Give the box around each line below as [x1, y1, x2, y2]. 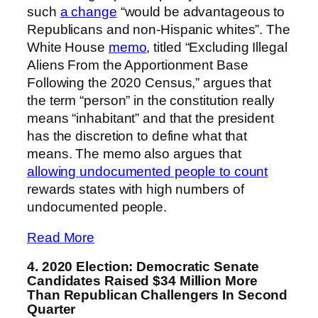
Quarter [27, 301, 76, 317]
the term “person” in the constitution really [27, 92, 275, 108]
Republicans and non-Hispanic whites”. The [27, 21, 290, 37]
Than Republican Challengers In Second [27, 287, 288, 302]
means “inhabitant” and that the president [27, 110, 274, 126]
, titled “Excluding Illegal [146, 39, 287, 55]
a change [60, 4, 117, 19]
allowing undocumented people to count [27, 163, 268, 179]
